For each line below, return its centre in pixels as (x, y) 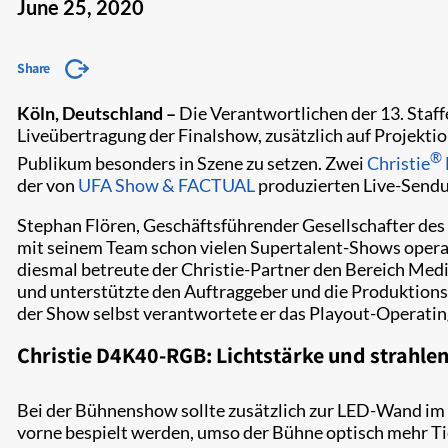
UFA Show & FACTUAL (166, 184)
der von (47, 184)
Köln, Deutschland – (96, 112)
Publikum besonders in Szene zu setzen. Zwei (192, 162)
